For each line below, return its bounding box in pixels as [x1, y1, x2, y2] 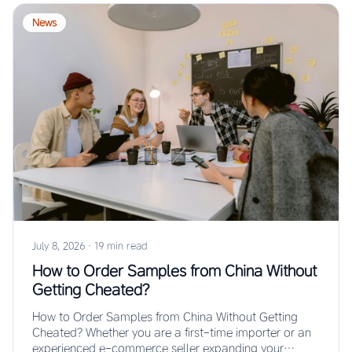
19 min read [94, 240, 147, 252]
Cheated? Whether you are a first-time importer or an [32, 325, 311, 340]
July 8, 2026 [32, 240, 85, 252]
